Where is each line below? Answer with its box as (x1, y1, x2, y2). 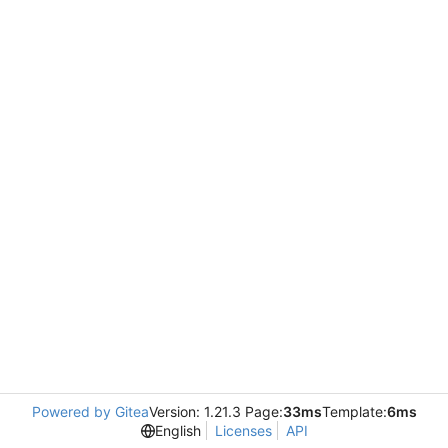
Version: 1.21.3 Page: (148, 403, 283, 420)
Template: (321, 403, 387, 420)
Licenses (214, 422, 272, 439)
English (154, 422, 201, 439)
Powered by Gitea (31, 403, 149, 420)
